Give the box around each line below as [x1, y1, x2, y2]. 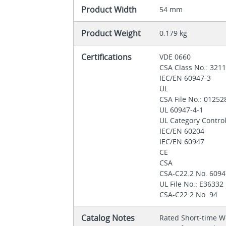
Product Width [81, 4, 137, 16]
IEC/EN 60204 [159, 126, 207, 136]
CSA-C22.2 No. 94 [159, 190, 218, 200]
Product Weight [81, 28, 141, 39]
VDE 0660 [159, 52, 193, 62]
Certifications [81, 51, 132, 63]
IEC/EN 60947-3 [159, 73, 213, 83]
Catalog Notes [81, 212, 135, 224]
